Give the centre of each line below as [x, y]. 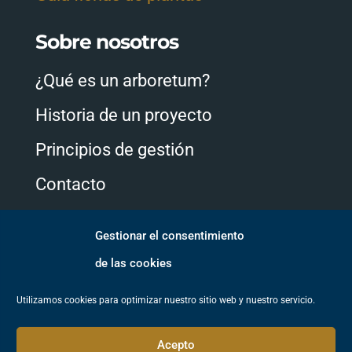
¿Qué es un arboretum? [122, 81]
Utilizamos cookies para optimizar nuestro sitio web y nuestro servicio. [166, 300]
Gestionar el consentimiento [170, 236]
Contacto [70, 185]
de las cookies [134, 263]
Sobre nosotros [106, 42]
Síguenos [79, 261]
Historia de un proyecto [123, 115]
